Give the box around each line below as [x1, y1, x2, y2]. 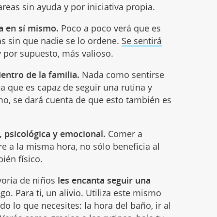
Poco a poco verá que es [59, 22, 161, 34]
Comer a [106, 127, 143, 139]
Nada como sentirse [79, 68, 165, 80]
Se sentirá [122, 34, 162, 46]
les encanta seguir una [55, 174, 151, 186]
